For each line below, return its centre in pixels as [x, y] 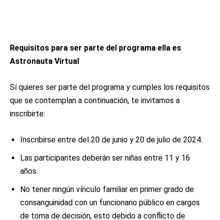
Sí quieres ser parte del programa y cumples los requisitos [110, 87]
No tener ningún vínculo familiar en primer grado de [107, 189]
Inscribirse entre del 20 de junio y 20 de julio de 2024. [112, 140]
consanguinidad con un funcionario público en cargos [110, 203]
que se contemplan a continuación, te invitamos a [95, 100]
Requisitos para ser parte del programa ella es [96, 48]
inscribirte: [27, 114]
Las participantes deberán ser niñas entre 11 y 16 [105, 158]
